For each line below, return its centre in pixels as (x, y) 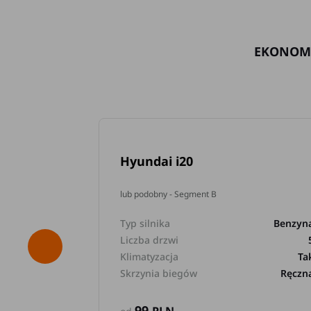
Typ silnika (145, 223)
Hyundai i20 (157, 161)
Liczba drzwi (150, 240)
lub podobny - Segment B (169, 194)
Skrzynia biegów (159, 273)
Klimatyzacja (150, 257)
